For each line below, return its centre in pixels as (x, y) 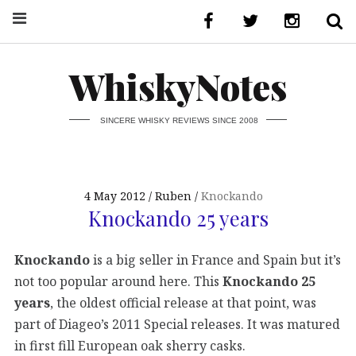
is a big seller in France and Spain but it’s (217, 260)
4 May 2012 (115, 196)
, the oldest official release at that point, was (183, 303)
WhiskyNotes (178, 86)
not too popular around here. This (118, 282)
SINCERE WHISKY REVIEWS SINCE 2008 (179, 120)
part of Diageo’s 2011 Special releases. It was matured (177, 325)
